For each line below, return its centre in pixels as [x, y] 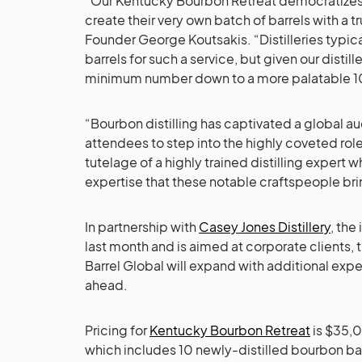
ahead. [106, 284]
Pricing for [117, 330]
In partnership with [142, 226]
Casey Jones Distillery [265, 226]
